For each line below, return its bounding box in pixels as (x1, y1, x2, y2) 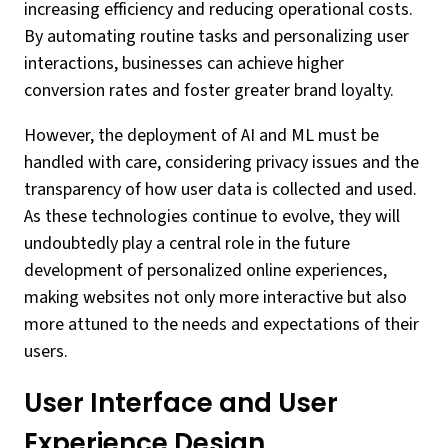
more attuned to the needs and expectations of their (24, 312, 419, 337)
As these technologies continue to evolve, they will (24, 204, 400, 229)
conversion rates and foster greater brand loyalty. (24, 78, 394, 103)
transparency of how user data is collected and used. (24, 177, 417, 202)
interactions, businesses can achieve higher (24, 51, 344, 76)
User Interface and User (24, 385, 338, 421)
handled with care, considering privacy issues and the (24, 150, 419, 175)
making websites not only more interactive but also (24, 285, 407, 310)
